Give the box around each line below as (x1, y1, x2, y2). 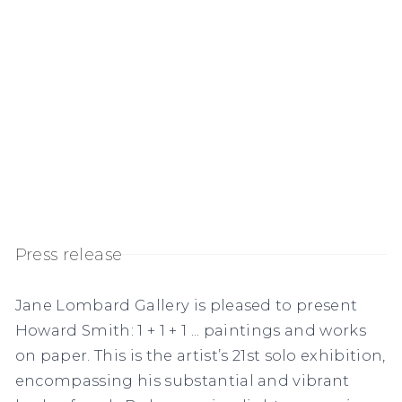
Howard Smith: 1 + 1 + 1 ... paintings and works (14, 320, 367, 339)
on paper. (14, 345, 94, 364)
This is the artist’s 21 (93, 345, 247, 364)
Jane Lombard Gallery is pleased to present (14, 295, 358, 314)
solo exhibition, (264, 345, 386, 364)
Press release (14, 244, 123, 266)
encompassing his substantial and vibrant (14, 371, 350, 389)
